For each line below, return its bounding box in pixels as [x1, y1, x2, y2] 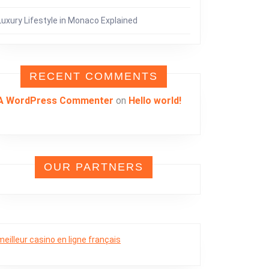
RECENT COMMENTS [29, 70, 158, 82]
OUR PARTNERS [44, 161, 144, 173]
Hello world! [128, 95, 181, 106]
